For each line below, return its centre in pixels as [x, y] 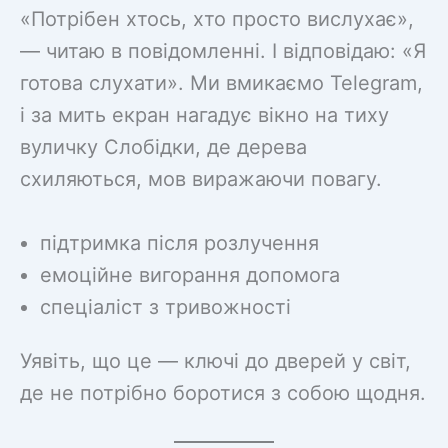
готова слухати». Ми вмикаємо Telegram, [221, 82]
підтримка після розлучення [179, 242]
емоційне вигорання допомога [190, 274]
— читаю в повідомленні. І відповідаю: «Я [223, 50]
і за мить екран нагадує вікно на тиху [204, 114]
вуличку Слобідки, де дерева [163, 146]
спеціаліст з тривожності [165, 306]
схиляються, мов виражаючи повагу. [201, 178]
